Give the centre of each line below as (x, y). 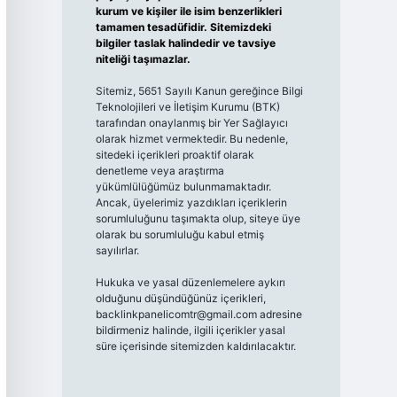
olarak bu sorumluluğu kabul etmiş (179, 234)
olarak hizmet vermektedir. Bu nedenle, (191, 139)
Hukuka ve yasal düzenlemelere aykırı (190, 282)
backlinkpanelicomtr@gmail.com (176, 314)
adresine (279, 314)
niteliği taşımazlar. (143, 59)
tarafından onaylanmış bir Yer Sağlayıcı (191, 123)
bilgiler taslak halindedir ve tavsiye (185, 43)
